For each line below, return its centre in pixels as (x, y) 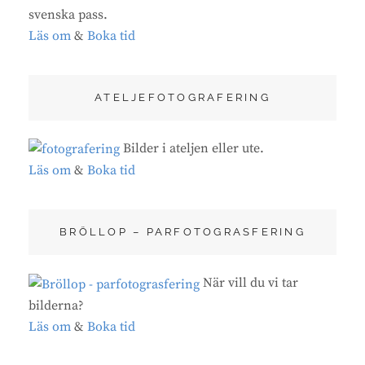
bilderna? (56, 305)
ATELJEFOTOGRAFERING (182, 98)
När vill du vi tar (249, 283)
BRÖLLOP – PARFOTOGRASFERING (182, 232)
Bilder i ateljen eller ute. (192, 149)
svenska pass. (68, 15)
